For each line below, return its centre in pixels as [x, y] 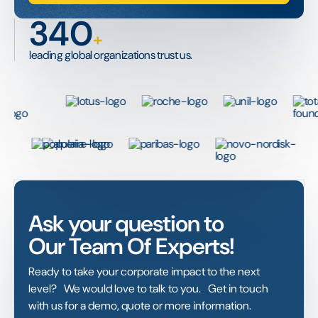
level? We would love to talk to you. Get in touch [148, 289]
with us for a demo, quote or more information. [140, 306]
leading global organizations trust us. [111, 55]
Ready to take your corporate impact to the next [144, 272]
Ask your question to [126, 224]
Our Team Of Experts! [131, 247]
